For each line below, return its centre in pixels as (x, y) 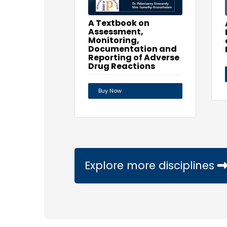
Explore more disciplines (151, 165)
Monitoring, (114, 40)
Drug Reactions (122, 66)
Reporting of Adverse (134, 57)
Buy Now (110, 90)
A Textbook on (119, 23)
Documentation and (133, 49)
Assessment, (116, 31)
